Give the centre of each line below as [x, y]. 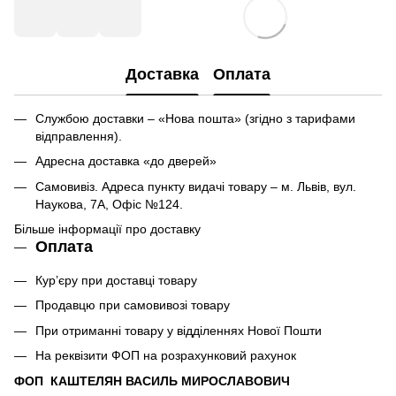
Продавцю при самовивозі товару [133, 305]
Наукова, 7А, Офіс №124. [109, 204]
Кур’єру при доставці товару [116, 280]
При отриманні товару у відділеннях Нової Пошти [179, 330]
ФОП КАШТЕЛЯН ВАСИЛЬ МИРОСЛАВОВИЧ [152, 381]
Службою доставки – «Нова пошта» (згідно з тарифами [195, 118]
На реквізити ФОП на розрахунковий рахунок [166, 356]
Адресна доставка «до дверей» [126, 161]
